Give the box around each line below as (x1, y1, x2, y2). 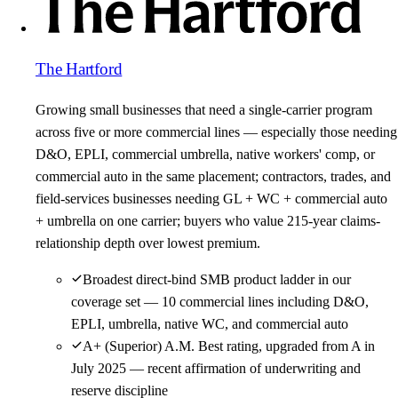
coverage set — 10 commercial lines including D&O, (71, 293, 369, 309)
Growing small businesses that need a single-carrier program (36, 101, 372, 117)
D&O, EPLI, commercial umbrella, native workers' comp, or (36, 146, 375, 162)
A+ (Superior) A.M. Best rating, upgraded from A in (83, 338, 375, 354)
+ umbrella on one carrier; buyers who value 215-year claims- (36, 212, 380, 228)
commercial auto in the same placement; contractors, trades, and (36, 168, 391, 184)
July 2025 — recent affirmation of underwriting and (71, 360, 361, 376)
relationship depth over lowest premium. (36, 235, 260, 251)
